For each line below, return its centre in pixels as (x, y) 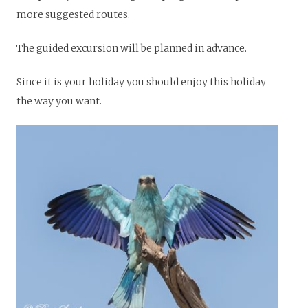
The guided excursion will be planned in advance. (132, 48)
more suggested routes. (73, 14)
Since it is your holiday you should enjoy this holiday (141, 82)
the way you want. (59, 101)
